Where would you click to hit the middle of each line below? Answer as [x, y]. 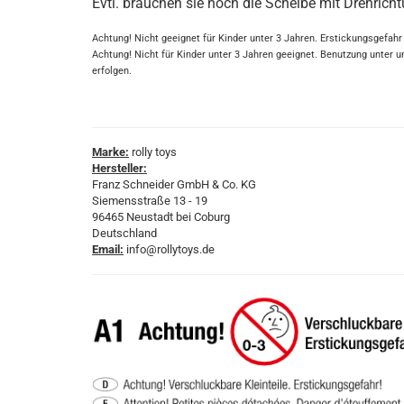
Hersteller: [119, 168]
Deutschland [124, 233]
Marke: [110, 152]
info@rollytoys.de [169, 249]
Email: [108, 249]
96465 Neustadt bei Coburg [161, 217]
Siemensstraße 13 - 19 [150, 201]
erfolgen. [112, 70]
